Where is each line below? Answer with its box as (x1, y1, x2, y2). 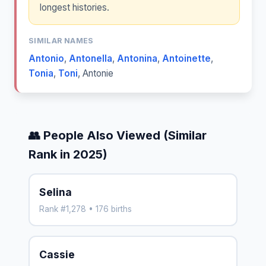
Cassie (39, 248, 75, 261)
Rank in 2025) (28, 147, 107, 161)
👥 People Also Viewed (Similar (28, 128, 207, 142)
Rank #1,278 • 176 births (39, 204, 132, 214)
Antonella (69, 52, 112, 64)
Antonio (28, 52, 64, 64)
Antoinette (162, 52, 211, 64)
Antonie (83, 67, 113, 79)
